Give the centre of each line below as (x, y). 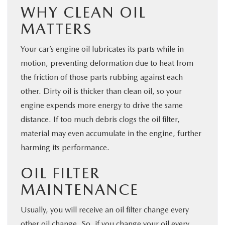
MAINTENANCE (80, 189)
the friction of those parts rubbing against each (102, 77)
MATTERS (56, 28)
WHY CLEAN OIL (83, 12)
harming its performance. (65, 147)
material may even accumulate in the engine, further (111, 133)
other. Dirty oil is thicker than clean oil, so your (101, 91)
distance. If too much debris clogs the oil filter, (100, 119)
